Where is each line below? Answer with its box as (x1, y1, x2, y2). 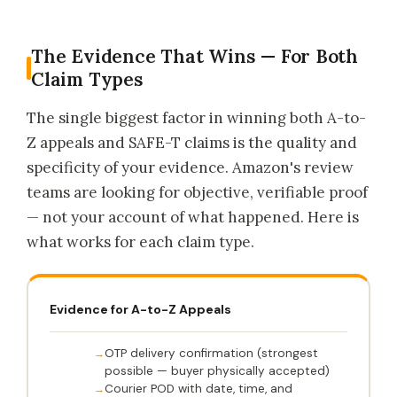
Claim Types (31, 67, 144, 92)
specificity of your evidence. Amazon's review (27, 158, 354, 178)
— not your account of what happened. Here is (27, 207, 359, 228)
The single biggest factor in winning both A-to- (27, 108, 366, 128)
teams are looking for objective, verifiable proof (27, 183, 368, 203)
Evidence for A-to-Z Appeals (50, 301, 231, 318)
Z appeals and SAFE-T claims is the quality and (27, 133, 357, 153)
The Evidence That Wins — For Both (31, 44, 359, 69)
